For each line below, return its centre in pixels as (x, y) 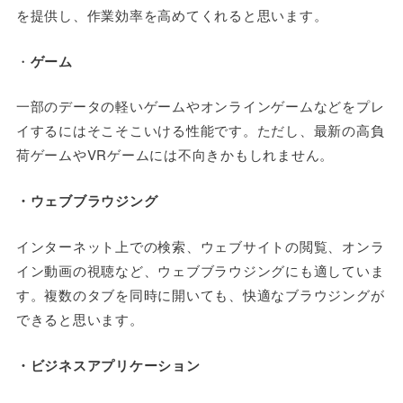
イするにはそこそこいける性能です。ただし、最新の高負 (200, 130)
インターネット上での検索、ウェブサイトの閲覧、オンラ (200, 246)
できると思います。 (80, 318)
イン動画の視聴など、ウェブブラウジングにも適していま (200, 270)
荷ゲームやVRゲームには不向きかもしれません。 (175, 155)
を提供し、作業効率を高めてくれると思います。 (172, 14)
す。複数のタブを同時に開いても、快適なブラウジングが (200, 294)
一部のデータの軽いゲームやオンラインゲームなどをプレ (200, 106)
